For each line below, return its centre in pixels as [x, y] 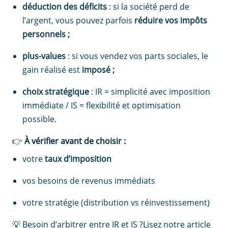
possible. [39, 119]
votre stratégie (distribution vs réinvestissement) [116, 203]
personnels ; [46, 34]
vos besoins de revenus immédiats [89, 181]
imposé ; [98, 70]
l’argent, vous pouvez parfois [78, 21]
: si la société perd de [148, 7]
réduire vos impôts [171, 21]
